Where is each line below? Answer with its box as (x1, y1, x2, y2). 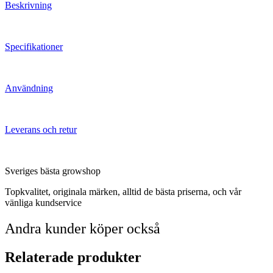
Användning (5, 82, 53, 93)
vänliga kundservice (5, 197, 82, 208)
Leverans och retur (5, 124, 77, 135)
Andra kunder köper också (5, 220, 160, 236)
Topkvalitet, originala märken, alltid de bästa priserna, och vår (5, 186, 241, 197)
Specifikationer (5, 41, 63, 52)
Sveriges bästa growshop (5, 165, 101, 176)
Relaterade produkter (5, 249, 141, 265)
